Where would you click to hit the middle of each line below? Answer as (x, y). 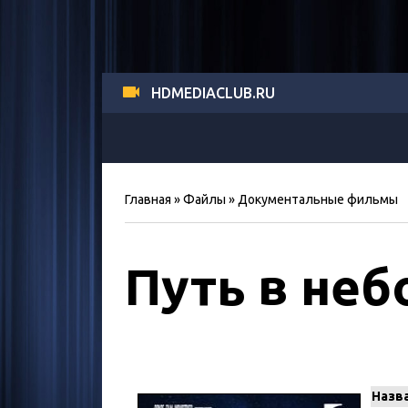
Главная (148, 199)
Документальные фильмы (318, 199)
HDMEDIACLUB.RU (213, 93)
